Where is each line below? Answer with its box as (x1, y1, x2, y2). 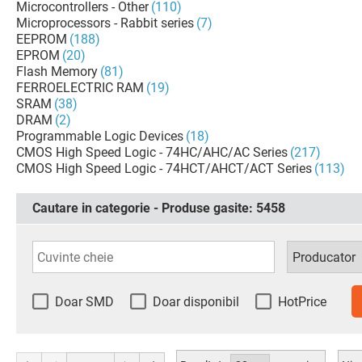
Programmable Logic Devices (16, 128, 183, 144)
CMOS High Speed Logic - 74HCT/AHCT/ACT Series (16, 161, 312, 176)
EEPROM (16, 32, 67, 47)
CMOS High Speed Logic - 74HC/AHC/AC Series (16, 145, 288, 160)
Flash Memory (16, 64, 98, 79)
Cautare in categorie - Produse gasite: (32, 200, 256, 216)
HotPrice (278, 294, 326, 309)
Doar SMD (55, 294, 114, 309)
